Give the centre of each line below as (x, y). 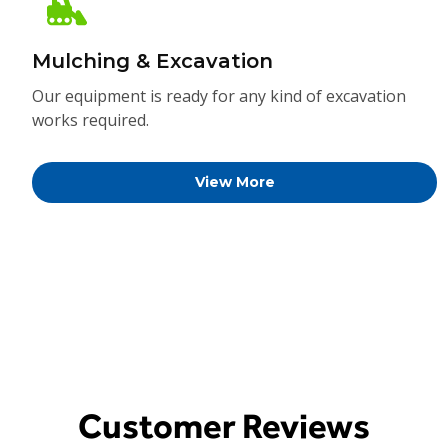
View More (234, 182)
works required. (91, 120)
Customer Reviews (224, 425)
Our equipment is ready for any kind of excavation (219, 96)
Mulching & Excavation (153, 61)
